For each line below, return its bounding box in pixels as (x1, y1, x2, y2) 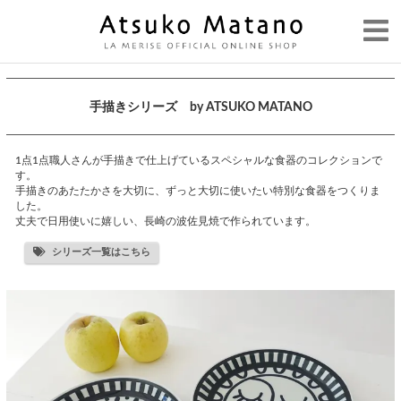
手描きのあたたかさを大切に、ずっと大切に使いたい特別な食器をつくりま (15, 185, 380, 197)
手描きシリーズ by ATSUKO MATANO (89, 99, 312, 114)
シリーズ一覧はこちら (52, 247, 150, 258)
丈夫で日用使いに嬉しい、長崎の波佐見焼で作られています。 (15, 216, 316, 227)
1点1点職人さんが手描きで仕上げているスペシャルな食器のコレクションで (15, 155, 382, 166)
